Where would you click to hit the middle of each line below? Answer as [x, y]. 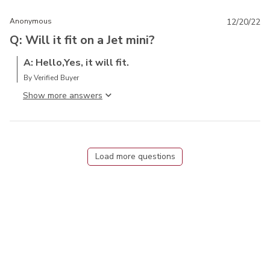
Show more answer [61, 95]
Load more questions [135, 156]
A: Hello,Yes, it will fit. [76, 62]
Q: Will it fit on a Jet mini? [82, 40]
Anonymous [31, 21]
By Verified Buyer [51, 77]
